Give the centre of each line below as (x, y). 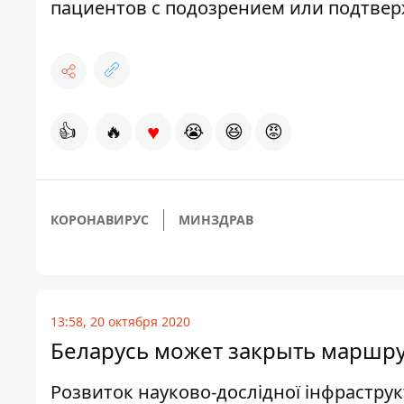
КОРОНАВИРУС (100, 220)
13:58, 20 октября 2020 (120, 322)
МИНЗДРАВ (216, 220)
